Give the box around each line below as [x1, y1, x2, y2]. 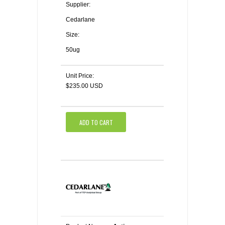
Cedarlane [66, 16, 95, 23]
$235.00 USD [66, 82, 103, 89]
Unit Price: [66, 72, 94, 79]
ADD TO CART [79, 118, 113, 127]
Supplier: [66, 1, 90, 8]
